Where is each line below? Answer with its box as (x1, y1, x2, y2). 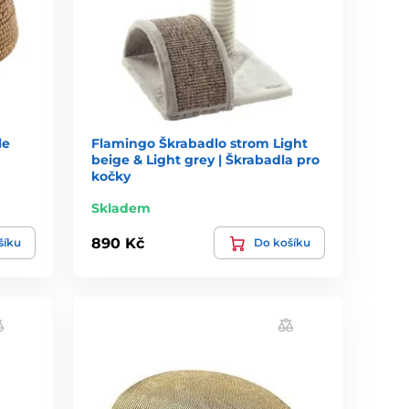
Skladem (91, 200, 152, 217)
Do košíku (253, 236, 310, 250)
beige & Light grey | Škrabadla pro (91, 152, 320, 169)
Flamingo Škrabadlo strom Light (91, 135, 309, 152)
